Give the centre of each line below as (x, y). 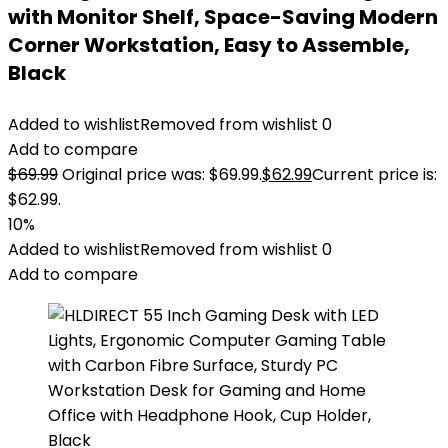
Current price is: (374, 174)
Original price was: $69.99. (162, 174)
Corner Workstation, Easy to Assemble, (209, 45)
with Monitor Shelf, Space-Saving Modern (223, 17)
